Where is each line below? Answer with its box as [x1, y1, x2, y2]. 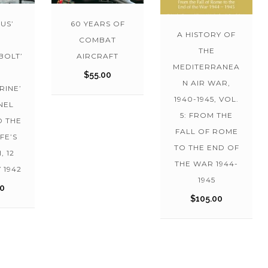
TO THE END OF [173, 142, 239, 152]
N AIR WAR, [182, 78, 230, 87]
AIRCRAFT [77, 51, 118, 60]
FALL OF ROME [175, 126, 238, 136]
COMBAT [79, 35, 116, 44]
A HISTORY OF [177, 29, 236, 39]
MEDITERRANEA [173, 62, 240, 71]
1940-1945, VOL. [174, 94, 239, 103]
